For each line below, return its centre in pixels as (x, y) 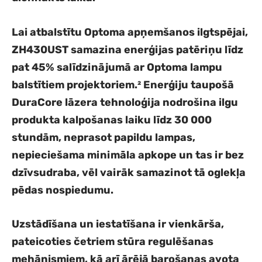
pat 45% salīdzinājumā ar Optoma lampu (117, 67)
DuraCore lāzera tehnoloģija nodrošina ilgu (125, 102)
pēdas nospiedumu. (63, 190)
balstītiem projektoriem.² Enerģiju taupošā (123, 85)
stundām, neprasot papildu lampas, (104, 137)
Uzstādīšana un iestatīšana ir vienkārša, (118, 224)
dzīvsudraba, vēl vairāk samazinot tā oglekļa (129, 172)
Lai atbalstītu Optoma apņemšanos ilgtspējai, (130, 32)
